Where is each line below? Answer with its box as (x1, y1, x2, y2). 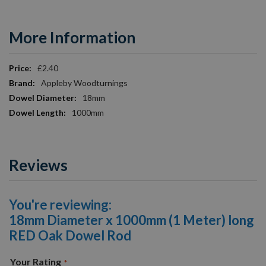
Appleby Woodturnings (41, 77, 128, 88)
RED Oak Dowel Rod (9, 227, 131, 243)
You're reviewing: (9, 196, 112, 213)
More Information (9, 27, 135, 47)
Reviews (9, 155, 68, 175)
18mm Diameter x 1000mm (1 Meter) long (9, 211, 254, 228)
